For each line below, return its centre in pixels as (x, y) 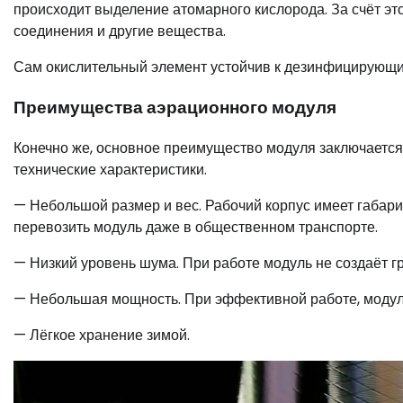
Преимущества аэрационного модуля (175, 108)
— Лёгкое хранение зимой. (102, 335)
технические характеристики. (110, 169)
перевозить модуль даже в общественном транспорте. (196, 227)
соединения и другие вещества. (120, 31)
